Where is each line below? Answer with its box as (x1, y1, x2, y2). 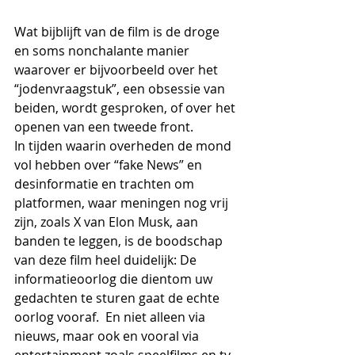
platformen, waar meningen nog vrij (14, 193, 231, 212)
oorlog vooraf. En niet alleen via (14, 307, 208, 326)
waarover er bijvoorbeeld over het (14, 60, 221, 78)
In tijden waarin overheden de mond (14, 136, 235, 155)
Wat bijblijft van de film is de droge (14, 22, 223, 40)
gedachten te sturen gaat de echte (14, 288, 223, 307)
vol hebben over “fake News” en (14, 155, 205, 174)
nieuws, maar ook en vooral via (14, 326, 202, 345)
